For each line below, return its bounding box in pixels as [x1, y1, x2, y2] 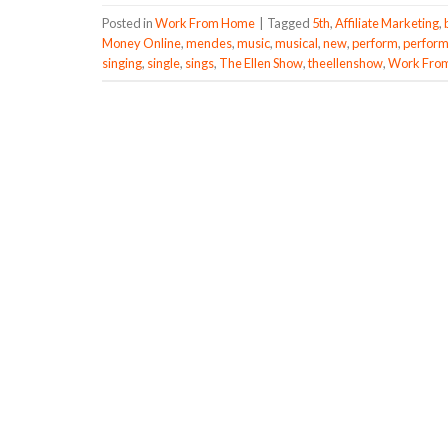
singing [102, 54, 142, 71]
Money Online [102, 34, 181, 51]
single [147, 54, 180, 71]
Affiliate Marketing [335, 14, 439, 31]
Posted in [102, 14, 155, 31]
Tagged [267, 14, 312, 31]
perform [352, 34, 398, 51]
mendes [186, 34, 232, 51]
